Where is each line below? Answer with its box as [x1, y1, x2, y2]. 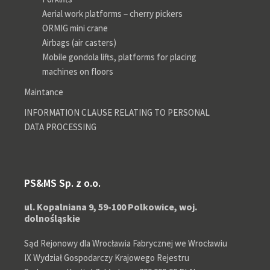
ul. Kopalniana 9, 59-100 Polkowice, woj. [24, 200, 197, 213]
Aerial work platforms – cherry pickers [42, 7, 183, 19]
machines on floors [42, 65, 113, 77]
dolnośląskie [24, 212, 80, 224]
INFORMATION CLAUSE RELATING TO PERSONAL [24, 106, 210, 118]
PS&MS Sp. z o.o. [24, 175, 101, 190]
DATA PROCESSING [24, 121, 96, 133]
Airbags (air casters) [42, 36, 116, 48]
